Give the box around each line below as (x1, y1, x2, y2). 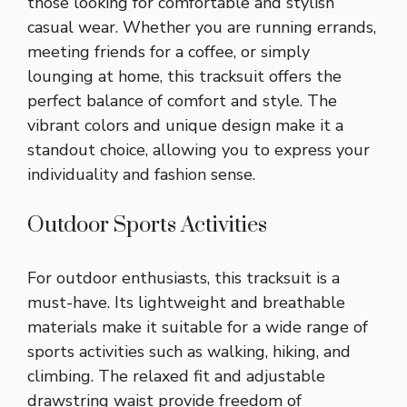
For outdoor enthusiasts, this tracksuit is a (27, 266, 340, 289)
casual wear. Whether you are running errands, (27, 15, 376, 38)
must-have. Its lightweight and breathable (27, 291, 345, 313)
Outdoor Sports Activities (27, 211, 267, 239)
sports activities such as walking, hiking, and (27, 340, 351, 362)
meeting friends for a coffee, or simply (27, 40, 310, 63)
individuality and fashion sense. (27, 163, 255, 185)
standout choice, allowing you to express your (27, 138, 370, 161)
